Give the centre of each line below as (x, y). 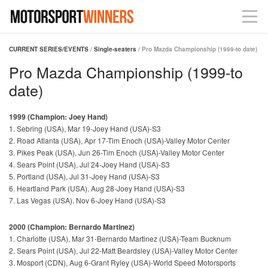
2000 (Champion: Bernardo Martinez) (72, 227)
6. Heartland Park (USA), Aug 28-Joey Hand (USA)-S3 (97, 188)
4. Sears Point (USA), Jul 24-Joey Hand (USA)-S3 (89, 164)
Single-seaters (115, 49)
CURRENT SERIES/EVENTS (49, 49)
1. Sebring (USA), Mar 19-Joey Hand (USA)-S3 (85, 128)
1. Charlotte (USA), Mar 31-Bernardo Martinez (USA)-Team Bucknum (120, 238)
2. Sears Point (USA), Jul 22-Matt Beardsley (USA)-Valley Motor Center (123, 250)
